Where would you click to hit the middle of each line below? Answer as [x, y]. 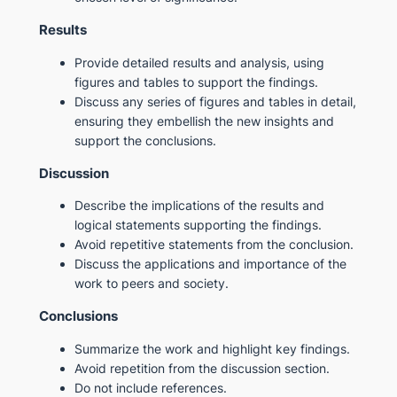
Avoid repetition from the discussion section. [202, 368]
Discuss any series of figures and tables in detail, [215, 101]
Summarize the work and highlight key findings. [212, 348]
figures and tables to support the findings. [196, 82]
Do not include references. [150, 387]
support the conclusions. [145, 140]
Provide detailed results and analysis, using [199, 62]
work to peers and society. [151, 284]
